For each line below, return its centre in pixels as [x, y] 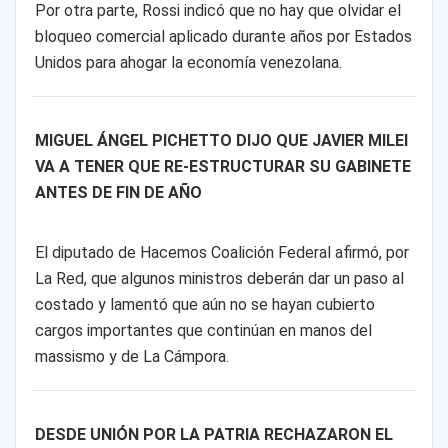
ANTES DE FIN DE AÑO [118, 192]
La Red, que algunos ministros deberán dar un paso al [219, 279]
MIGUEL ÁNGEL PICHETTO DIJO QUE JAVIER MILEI [221, 140]
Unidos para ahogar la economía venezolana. [188, 62]
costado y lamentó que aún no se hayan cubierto [204, 305]
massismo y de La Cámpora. [131, 357]
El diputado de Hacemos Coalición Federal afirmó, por [221, 253]
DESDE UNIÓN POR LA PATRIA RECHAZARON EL [213, 435]
